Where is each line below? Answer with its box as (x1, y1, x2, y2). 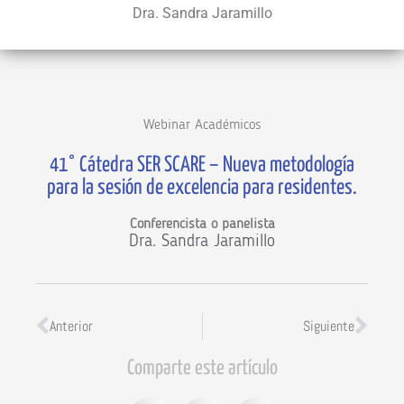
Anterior (50, 316, 93, 335)
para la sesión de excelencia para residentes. (47, 177, 357, 198)
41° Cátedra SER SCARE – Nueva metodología (50, 154, 354, 176)
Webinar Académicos (142, 117, 262, 133)
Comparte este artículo (126, 357, 278, 379)
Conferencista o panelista (129, 216, 275, 232)
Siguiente (303, 316, 354, 335)
